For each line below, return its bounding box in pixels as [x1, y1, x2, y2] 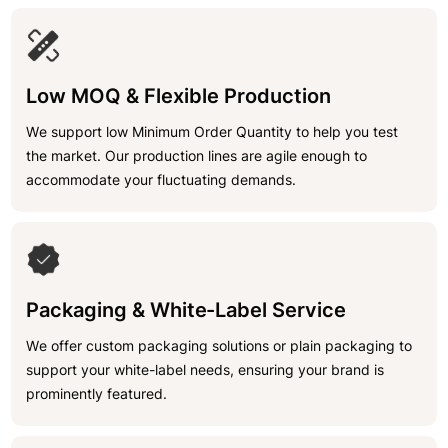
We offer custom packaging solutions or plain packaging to [26, 337, 413, 355]
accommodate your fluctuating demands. [26, 171, 297, 189]
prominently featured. [26, 385, 168, 403]
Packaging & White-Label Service [26, 298, 347, 323]
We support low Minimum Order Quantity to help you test [26, 123, 399, 141]
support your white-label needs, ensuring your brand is [26, 361, 385, 379]
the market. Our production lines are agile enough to [26, 147, 368, 165]
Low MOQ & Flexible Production [26, 84, 332, 109]
